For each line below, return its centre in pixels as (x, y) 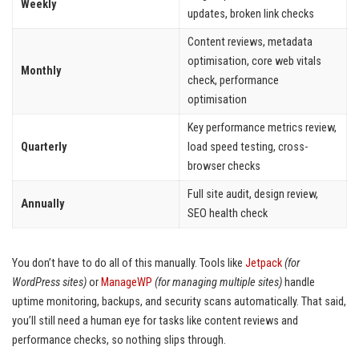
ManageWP (127, 283)
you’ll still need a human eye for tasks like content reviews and (155, 321)
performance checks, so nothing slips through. (119, 341)
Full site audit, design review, (253, 195)
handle (298, 283)
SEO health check (228, 214)
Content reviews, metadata (250, 42)
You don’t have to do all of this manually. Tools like (129, 264)
